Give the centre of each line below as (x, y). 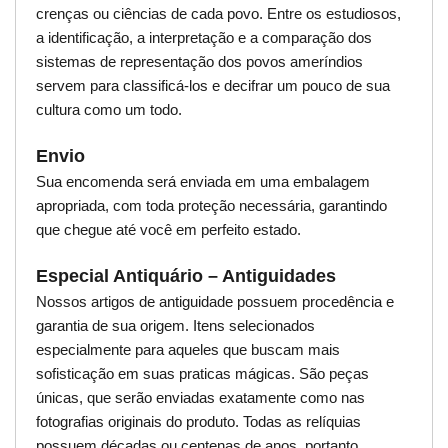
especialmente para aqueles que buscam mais (188, 350)
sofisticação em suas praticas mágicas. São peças (202, 374)
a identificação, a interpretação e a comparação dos (204, 38)
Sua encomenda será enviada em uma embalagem (203, 182)
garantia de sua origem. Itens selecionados (175, 326)
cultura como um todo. (109, 110)
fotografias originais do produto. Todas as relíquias (198, 422)
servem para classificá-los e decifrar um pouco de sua (213, 86)
